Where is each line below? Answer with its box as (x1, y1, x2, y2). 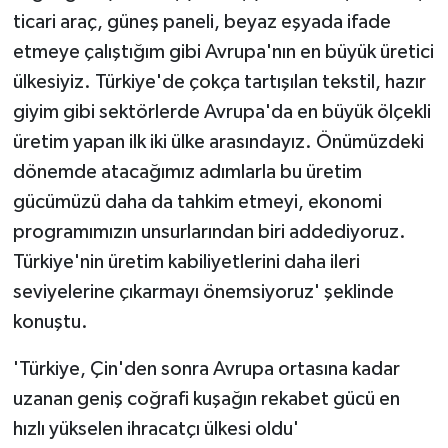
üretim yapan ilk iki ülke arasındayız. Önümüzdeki (12, 131, 424, 152)
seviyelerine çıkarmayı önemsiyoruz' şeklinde (12, 281, 394, 302)
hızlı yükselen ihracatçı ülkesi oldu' (12, 418, 299, 439)
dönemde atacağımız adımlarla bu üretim (12, 161, 362, 182)
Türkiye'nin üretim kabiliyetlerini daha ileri (12, 251, 360, 272)
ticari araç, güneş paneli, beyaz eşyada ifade (12, 11, 391, 32)
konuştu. (12, 311, 88, 332)
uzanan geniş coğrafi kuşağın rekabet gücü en (12, 388, 400, 409)
